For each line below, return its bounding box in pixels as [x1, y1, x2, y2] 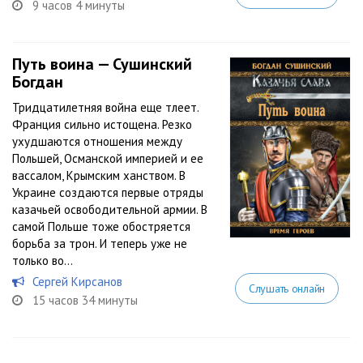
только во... [12, 253, 73, 268]
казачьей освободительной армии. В [12, 202, 207, 217]
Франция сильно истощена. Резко [12, 117, 192, 132]
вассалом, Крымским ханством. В [12, 168, 186, 183]
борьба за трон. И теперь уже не [12, 236, 187, 251]
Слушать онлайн [248, 281, 325, 296]
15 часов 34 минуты [32, 293, 138, 308]
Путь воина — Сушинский [12, 53, 192, 75]
